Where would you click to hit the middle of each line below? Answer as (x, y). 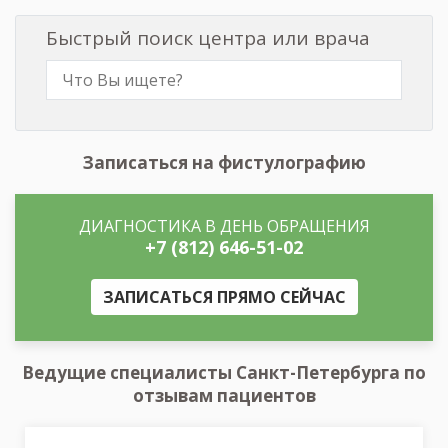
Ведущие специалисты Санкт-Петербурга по (224, 372)
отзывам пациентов (224, 395)
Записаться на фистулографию (224, 162)
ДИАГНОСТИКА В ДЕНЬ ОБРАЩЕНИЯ (224, 225)
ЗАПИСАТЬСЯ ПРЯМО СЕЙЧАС (224, 296)
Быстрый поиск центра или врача (208, 37)
